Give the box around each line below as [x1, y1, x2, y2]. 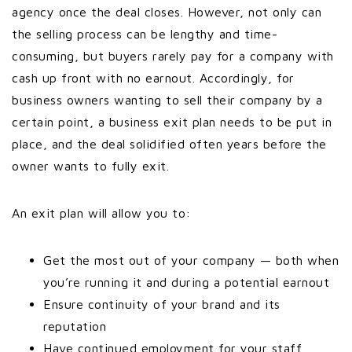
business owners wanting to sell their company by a [12, 93, 322, 107]
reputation [43, 319, 106, 333]
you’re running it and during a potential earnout [43, 275, 329, 289]
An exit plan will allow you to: [12, 206, 195, 220]
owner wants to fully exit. [12, 159, 174, 173]
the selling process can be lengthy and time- [12, 27, 277, 41]
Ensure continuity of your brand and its [43, 297, 280, 311]
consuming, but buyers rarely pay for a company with [12, 49, 334, 63]
